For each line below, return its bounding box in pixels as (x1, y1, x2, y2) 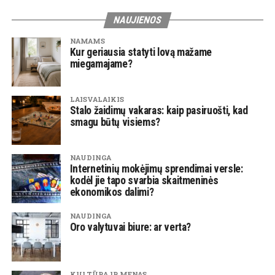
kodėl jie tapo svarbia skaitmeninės (69, 174, 219, 187)
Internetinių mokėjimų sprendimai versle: (69, 163, 243, 176)
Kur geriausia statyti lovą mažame (69, 46, 212, 59)
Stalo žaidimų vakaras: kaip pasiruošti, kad (69, 104, 248, 117)
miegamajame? (69, 58, 133, 71)
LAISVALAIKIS (69, 95, 124, 104)
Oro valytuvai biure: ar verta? (69, 221, 192, 234)
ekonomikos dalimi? (69, 186, 154, 199)
